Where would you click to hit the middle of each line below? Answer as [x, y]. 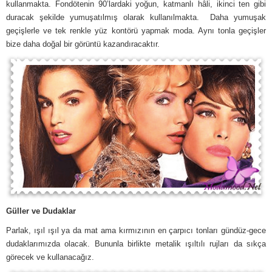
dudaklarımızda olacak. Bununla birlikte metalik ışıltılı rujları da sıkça [136, 243]
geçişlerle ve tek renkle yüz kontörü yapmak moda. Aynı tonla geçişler [136, 30]
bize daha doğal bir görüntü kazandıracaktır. [83, 44]
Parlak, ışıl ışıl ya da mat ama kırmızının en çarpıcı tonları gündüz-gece [136, 230]
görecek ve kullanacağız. [50, 257]
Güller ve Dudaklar [41, 211]
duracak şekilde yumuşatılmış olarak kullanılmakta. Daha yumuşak [136, 17]
